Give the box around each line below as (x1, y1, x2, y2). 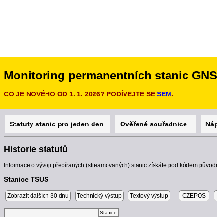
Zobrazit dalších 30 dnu (7, 192, 69, 200)
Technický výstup (77, 192, 122, 200)
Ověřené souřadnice (120, 120, 191, 128)
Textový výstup (130, 192, 168, 200)
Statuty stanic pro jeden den (10, 120, 106, 128)
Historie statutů (4, 144, 68, 155)
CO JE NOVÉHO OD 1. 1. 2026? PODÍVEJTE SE (4, 90, 157, 98)
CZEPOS (181, 192, 207, 200)
